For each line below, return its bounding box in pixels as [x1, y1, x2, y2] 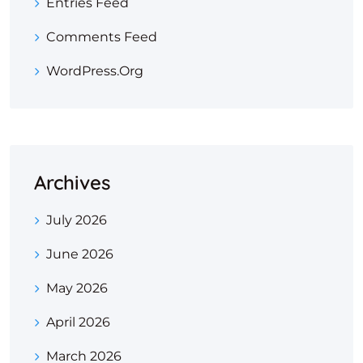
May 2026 [46, 280, 108, 297]
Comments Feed [46, 29, 157, 45]
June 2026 [46, 246, 113, 263]
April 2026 [46, 314, 110, 331]
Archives [34, 170, 110, 195]
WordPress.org [46, 63, 143, 79]
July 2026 [46, 212, 107, 228]
